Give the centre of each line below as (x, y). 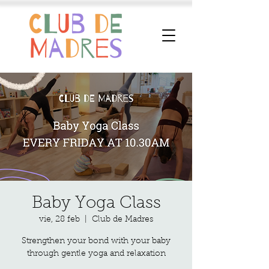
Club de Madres (122, 220)
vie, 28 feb (59, 220)
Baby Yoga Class (96, 204)
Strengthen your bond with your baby (96, 241)
